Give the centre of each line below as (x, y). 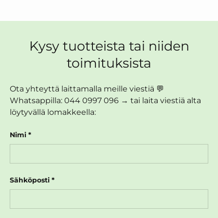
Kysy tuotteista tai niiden (109, 46)
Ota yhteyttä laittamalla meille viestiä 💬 (87, 89)
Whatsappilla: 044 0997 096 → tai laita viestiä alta (105, 100)
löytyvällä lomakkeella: (53, 112)
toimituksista (109, 63)
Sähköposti (30, 180)
